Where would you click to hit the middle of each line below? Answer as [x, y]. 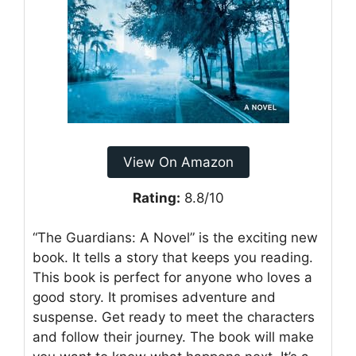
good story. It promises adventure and [154, 298]
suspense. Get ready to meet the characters [174, 317]
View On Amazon [178, 162]
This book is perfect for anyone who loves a [172, 278]
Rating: [156, 197]
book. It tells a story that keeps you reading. [173, 258]
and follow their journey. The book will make [173, 337]
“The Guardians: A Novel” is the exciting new [175, 238]
